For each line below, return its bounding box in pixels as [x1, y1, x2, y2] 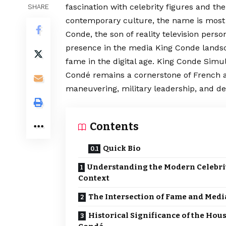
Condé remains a [66, 70, 134, 80]
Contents [90, 120, 139, 134]
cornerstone [134, 70, 184, 80]
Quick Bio [103, 144, 141, 153]
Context [78, 174, 109, 183]
